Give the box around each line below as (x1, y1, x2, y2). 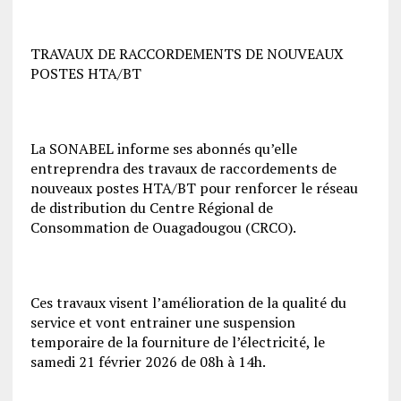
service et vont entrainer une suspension (30, 311, 295, 332)
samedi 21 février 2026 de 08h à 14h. (30, 351, 266, 371)
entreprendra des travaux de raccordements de (30, 158, 337, 178)
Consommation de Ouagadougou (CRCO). (30, 217, 296, 237)
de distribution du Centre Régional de (30, 197, 273, 218)
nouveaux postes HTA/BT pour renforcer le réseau (30, 177, 358, 198)
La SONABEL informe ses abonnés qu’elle (30, 138, 297, 158)
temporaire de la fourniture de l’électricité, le (30, 331, 325, 352)
